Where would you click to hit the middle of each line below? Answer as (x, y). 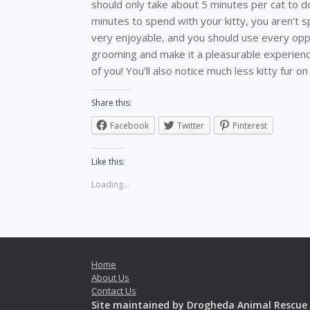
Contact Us (114, 291)
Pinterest (250, 126)
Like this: (108, 162)
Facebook (129, 126)
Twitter (191, 126)
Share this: (111, 103)
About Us (110, 277)
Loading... (110, 184)
